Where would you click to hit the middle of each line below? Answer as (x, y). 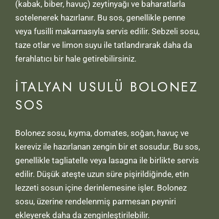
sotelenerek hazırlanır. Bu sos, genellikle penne (100, 18)
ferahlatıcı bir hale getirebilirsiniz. (76, 59)
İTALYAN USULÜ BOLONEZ (107, 87)
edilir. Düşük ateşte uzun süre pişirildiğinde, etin (102, 174)
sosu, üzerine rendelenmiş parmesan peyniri (96, 202)
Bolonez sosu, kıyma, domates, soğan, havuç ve (102, 133)
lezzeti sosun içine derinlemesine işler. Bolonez (101, 188)
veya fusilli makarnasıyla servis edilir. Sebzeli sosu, (108, 32)
